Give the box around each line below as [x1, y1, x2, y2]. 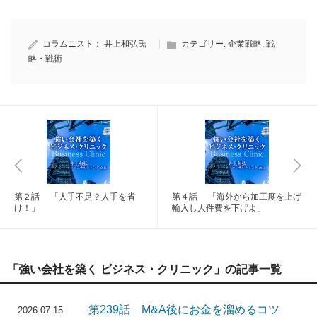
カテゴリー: [181, 39, 228, 50]
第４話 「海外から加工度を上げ [172, 192, 301, 202]
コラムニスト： [42, 39, 104, 50]
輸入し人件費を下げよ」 [172, 203, 265, 214]
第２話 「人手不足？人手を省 [14, 192, 135, 202]
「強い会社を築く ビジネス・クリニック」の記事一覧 [7, 263, 282, 276]
